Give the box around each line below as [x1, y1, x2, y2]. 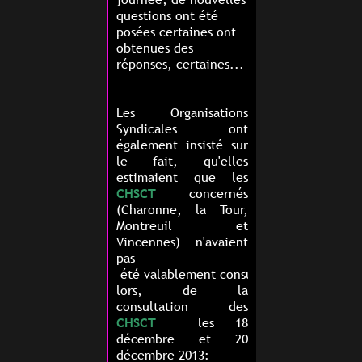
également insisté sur [116, 136, 248, 154]
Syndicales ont [116, 120, 248, 138]
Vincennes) [116, 233, 196, 251]
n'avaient [195, 233, 248, 251]
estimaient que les [116, 168, 248, 187]
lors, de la [116, 281, 248, 300]
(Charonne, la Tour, [116, 200, 248, 219]
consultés [219, 265, 274, 284]
